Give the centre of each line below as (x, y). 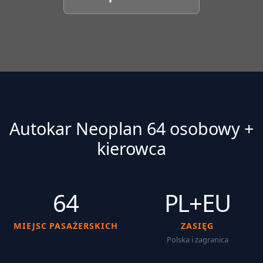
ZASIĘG (197, 225)
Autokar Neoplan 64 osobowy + (131, 128)
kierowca (131, 148)
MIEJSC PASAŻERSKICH (66, 225)
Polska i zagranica (197, 239)
